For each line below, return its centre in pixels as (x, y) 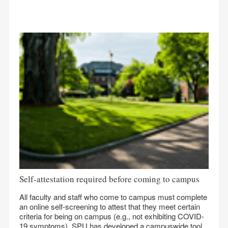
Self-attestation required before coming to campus (109, 179)
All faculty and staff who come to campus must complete (113, 197)
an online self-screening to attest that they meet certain (110, 206)
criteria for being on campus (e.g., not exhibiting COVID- (112, 216)
